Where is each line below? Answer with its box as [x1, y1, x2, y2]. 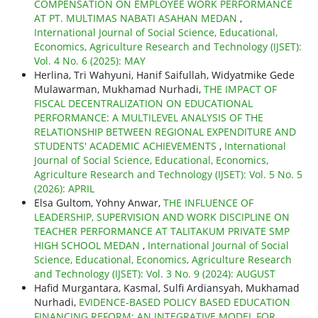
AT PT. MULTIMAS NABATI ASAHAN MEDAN [33, 11, 240, 26]
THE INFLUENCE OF [163, 196, 253, 210]
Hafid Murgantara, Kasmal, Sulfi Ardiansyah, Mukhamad [33, 281, 300, 295]
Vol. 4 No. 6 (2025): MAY [33, 54, 146, 68]
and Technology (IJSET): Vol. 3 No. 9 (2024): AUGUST [33, 267, 275, 281]
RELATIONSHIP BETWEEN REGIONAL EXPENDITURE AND [33, 125, 296, 139]
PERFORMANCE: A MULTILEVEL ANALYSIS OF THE [33, 111, 263, 125]
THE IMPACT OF [203, 82, 277, 97]
